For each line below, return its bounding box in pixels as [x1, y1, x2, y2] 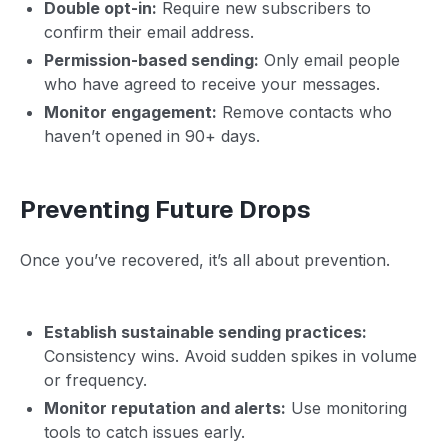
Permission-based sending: [44, 49, 259, 70]
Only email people [259, 49, 400, 70]
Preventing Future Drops [20, 193, 311, 225]
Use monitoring [286, 397, 407, 418]
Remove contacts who [217, 101, 392, 122]
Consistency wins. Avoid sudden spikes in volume [44, 345, 417, 366]
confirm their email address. [44, 21, 254, 42]
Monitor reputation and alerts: [44, 397, 286, 418]
